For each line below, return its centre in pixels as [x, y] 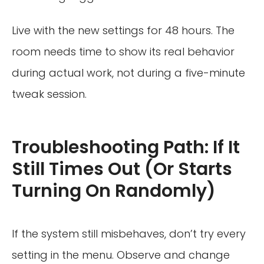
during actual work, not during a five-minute [128, 73]
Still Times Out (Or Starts [122, 169]
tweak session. [49, 94]
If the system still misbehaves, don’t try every [129, 234]
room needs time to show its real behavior [123, 52]
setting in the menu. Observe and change [121, 255]
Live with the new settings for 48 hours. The [123, 31]
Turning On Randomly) [114, 191]
